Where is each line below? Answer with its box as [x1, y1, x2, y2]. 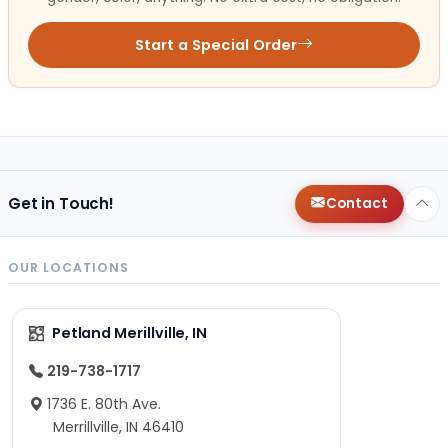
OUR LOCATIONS [8, 259, 129, 277]
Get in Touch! [8, 192, 115, 214]
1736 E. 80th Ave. [47, 394, 161, 415]
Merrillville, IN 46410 [53, 417, 184, 438]
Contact [325, 193, 388, 213]
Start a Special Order [134, 34, 298, 55]
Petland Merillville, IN [51, 323, 208, 344]
